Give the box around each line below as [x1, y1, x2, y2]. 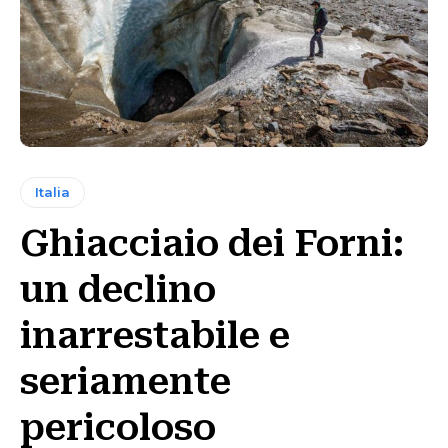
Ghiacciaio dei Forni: [20, 223, 404, 266]
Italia [35, 184, 70, 201]
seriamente [20, 361, 231, 404]
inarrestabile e [20, 315, 290, 358]
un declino [20, 269, 216, 312]
